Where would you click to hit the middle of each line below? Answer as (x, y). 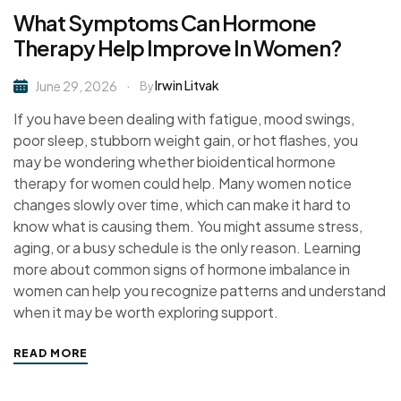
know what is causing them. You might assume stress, (188, 226)
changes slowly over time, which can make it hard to (182, 205)
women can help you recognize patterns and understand (200, 291)
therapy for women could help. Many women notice (183, 183)
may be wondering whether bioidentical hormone (175, 162)
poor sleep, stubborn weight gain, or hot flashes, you (186, 141)
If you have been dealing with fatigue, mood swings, (184, 119)
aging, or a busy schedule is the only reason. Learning (187, 248)
